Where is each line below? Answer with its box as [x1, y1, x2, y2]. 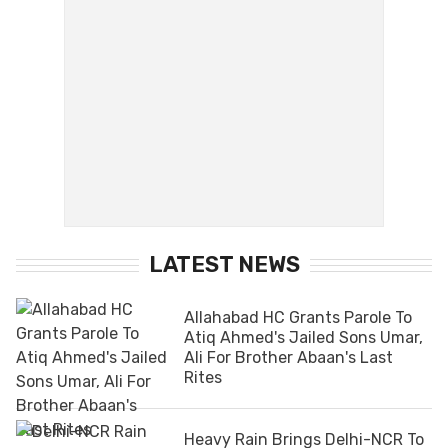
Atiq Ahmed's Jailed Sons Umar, [184, 327, 423, 347]
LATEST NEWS [148, 250, 300, 278]
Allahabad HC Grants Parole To [184, 307, 412, 327]
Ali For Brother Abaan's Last [184, 347, 393, 367]
